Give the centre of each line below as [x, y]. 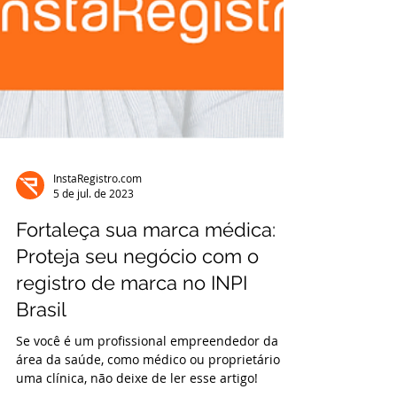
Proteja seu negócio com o [137, 296]
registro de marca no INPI [132, 323]
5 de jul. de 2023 [93, 233]
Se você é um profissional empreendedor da [147, 381]
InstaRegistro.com [97, 218]
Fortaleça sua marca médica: [146, 269]
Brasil [41, 349]
